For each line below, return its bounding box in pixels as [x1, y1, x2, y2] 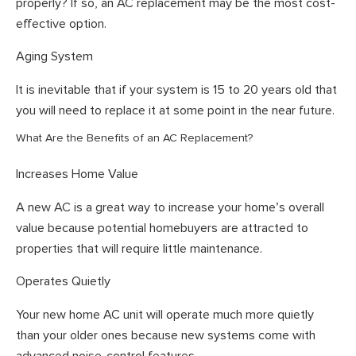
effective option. [16, 15, 106, 32]
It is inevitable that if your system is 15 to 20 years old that [16, 81, 337, 98]
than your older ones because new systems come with [16, 327, 315, 343]
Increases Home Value [16, 166, 138, 183]
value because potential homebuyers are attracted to [16, 219, 308, 236]
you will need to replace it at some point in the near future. [16, 102, 335, 118]
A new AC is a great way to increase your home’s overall [16, 199, 324, 215]
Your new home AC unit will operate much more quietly [16, 306, 314, 323]
